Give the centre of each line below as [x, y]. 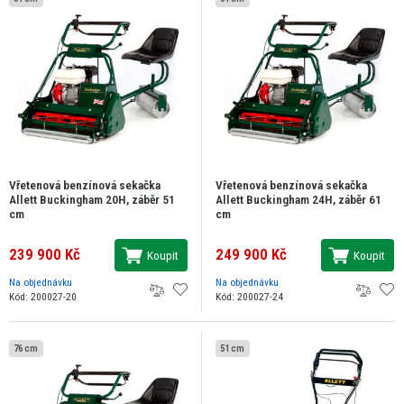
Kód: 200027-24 [249, 297]
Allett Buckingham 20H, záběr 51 [92, 200]
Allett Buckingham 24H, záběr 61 [298, 200]
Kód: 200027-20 [43, 297]
